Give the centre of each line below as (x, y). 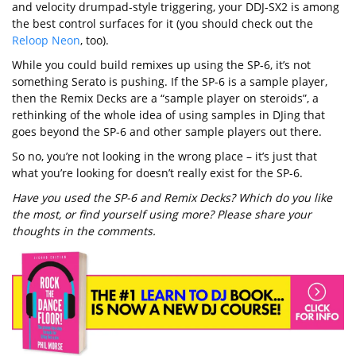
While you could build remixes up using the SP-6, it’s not (161, 65)
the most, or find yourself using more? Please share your (162, 214)
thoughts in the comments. (84, 231)
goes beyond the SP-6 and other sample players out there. (167, 132)
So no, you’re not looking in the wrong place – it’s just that (164, 156)
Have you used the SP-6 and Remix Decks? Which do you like (172, 197)
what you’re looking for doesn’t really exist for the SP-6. (157, 173)
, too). (95, 40)
